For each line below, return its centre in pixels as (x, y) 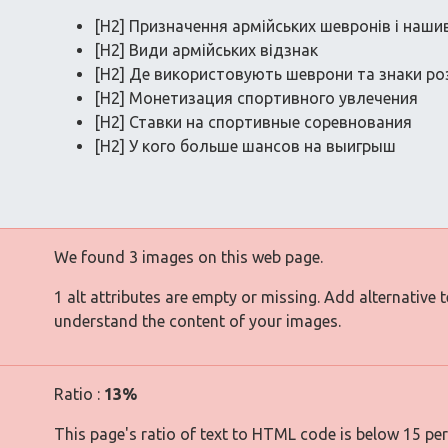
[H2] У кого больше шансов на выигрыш (245, 146)
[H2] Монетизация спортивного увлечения (256, 98)
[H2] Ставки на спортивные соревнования (253, 122)
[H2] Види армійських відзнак (206, 50)
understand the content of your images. (197, 321)
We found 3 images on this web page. (188, 257)
